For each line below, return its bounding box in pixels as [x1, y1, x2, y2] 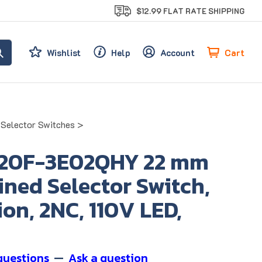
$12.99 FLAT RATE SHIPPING [136, 6, 244, 16]
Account [160, 47, 195, 59]
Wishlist [47, 47, 81, 59]
